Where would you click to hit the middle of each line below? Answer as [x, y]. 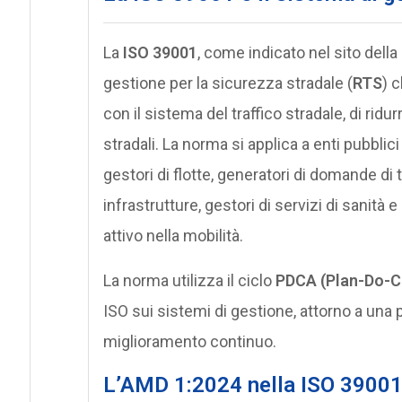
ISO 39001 [160, 52]
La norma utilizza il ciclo [189, 280]
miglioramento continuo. [189, 341]
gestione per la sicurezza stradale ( [227, 83]
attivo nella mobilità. [173, 235]
